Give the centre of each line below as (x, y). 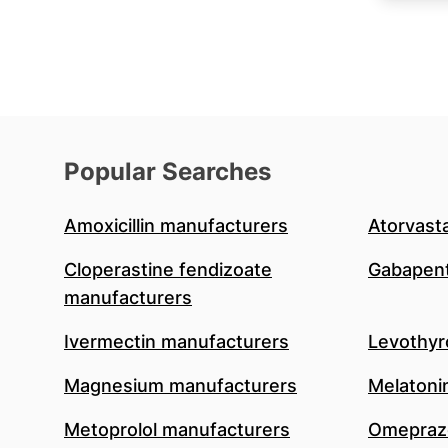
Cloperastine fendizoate (168, 269)
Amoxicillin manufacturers (176, 225)
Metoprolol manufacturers (177, 429)
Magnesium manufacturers (180, 385)
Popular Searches (167, 171)
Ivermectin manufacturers (176, 341)
